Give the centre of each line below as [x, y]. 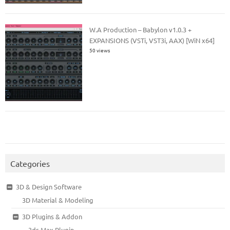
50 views [100, 50]
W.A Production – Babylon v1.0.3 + [141, 29]
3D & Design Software [49, 186]
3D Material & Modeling [58, 200]
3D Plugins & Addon [52, 216]
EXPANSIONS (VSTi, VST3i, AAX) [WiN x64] [152, 40]
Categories [30, 163]
